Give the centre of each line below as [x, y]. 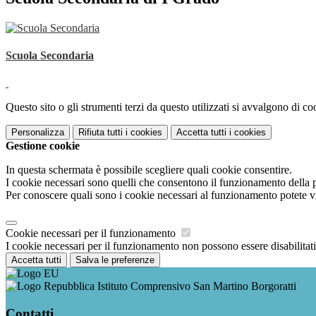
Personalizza [38, 133]
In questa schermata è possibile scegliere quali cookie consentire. [149, 170]
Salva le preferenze [115, 260]
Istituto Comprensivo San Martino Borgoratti [195, 286]
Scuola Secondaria [50, 55]
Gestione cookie [43, 146]
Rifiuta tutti [101, 133]
